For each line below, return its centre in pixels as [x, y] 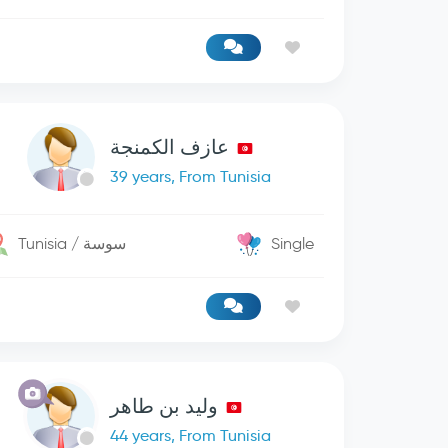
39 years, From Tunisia [191, 176]
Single [293, 243]
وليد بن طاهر [164, 406]
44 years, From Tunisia [191, 435]
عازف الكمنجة [170, 147]
